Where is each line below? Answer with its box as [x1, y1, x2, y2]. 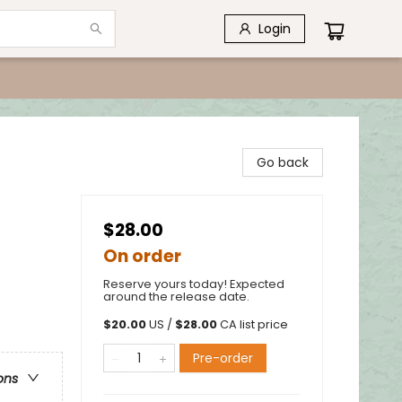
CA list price [220, 317, 288, 332]
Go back [257, 153, 309, 171]
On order [103, 244, 181, 268]
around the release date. [103, 288, 249, 305]
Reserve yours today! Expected [103, 275, 284, 293]
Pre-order [193, 349, 253, 367]
